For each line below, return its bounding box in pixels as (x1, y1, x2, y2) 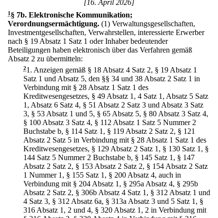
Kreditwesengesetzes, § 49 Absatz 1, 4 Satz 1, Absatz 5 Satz (23, 92, 208, 101)
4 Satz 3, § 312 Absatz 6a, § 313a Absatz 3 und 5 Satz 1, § (23, 197, 203, 206)
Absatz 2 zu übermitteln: (8, 54, 83, 63)
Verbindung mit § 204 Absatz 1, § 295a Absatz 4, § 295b (23, 180, 198, 188)
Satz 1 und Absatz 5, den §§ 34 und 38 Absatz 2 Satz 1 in (23, 74, 200, 83)
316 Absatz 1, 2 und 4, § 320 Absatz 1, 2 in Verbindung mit (23, 206, 206, 215)
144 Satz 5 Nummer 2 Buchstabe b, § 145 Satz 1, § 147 (23, 153, 195, 162)
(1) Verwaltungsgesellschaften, (101, 19, 195, 28)
